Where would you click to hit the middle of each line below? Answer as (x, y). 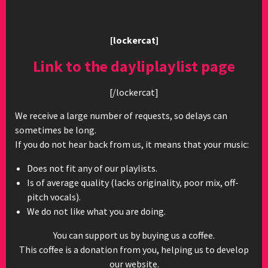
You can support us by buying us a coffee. (134, 235)
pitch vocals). (54, 197)
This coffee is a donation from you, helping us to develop (134, 249)
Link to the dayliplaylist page (134, 66)
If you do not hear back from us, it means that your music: (132, 144)
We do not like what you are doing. (96, 211)
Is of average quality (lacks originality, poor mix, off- (133, 182)
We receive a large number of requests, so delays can (121, 115)
